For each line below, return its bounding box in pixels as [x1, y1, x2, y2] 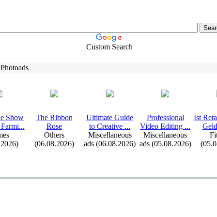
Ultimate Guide [86, 113, 133, 122]
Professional [146, 113, 184, 122]
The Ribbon [35, 113, 73, 122]
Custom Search [86, 43, 133, 51]
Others [44, 131, 64, 139]
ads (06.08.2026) [84, 139, 136, 148]
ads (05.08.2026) [139, 139, 191, 148]
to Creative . [89, 122, 126, 130]
